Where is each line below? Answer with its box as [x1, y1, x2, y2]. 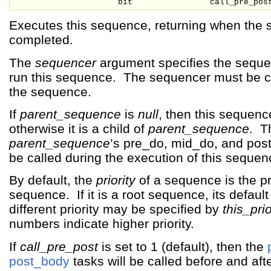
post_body [9, 253, 70, 268]
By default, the [9, 173, 96, 188]
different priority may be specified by [9, 202, 223, 217]
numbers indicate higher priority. [9, 217, 194, 231]
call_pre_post [20, 239, 98, 253]
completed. [9, 33, 73, 47]
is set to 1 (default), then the [98, 239, 267, 253]
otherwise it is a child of [9, 121, 148, 135]
